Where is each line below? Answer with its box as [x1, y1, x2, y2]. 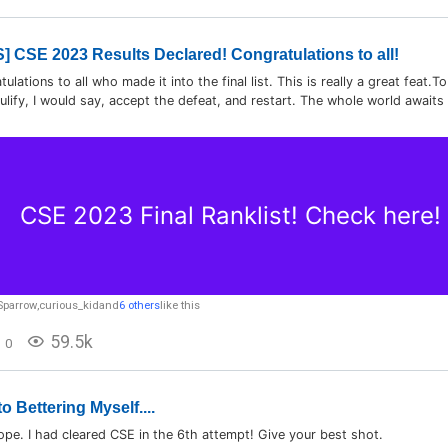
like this [159, 298, 200, 312]
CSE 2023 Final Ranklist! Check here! [19, 201, 441, 231]
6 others [118, 298, 160, 312]
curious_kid [38, 298, 99, 312]
